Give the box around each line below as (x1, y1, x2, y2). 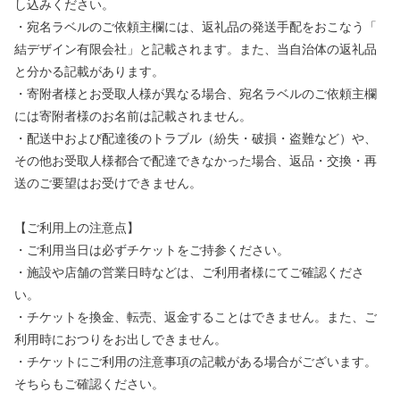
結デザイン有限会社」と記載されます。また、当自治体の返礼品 (14, 43, 377, 57)
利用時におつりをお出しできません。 (14, 333, 227, 347)
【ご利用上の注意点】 (14, 221, 139, 236)
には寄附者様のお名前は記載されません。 (14, 110, 252, 124)
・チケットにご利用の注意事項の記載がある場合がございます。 (14, 355, 377, 370)
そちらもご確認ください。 (14, 378, 164, 392)
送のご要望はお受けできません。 (14, 177, 202, 191)
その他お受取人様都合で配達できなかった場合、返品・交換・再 (14, 154, 377, 169)
